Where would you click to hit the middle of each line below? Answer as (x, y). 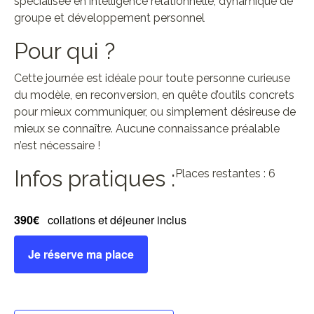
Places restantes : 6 (225, 173)
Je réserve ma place (81, 254)
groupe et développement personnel (109, 18)
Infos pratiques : (95, 178)
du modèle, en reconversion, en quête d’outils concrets (154, 95)
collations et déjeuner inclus (117, 220)
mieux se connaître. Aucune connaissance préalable (147, 129)
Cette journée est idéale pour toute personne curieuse (152, 78)
